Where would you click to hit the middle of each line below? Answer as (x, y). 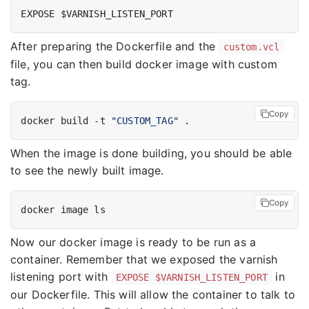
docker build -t (66, 120)
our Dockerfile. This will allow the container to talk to (153, 295)
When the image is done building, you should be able (151, 153)
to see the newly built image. (87, 171)
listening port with (61, 277)
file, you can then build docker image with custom (144, 64)
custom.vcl (251, 47)
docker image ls (63, 209)
